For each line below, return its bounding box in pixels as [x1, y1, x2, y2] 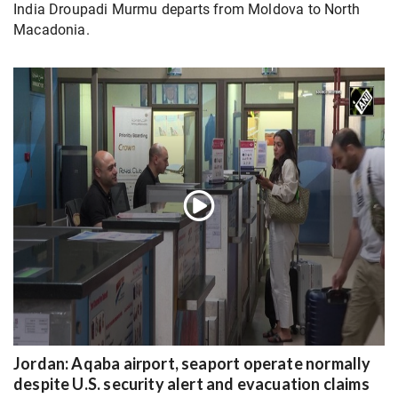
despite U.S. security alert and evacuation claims [13, 374, 370, 394]
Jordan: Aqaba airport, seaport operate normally [13, 354, 371, 374]
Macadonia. [13, 21, 90, 39]
